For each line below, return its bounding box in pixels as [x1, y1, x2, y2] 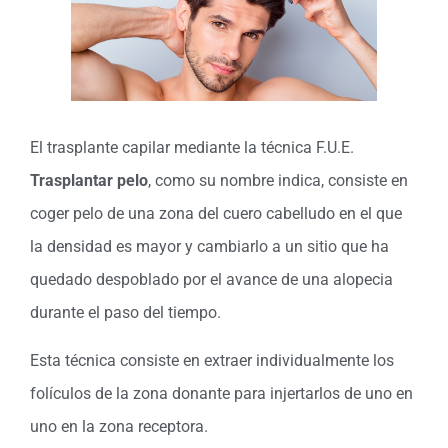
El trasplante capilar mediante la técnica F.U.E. [30, 138, 354, 158]
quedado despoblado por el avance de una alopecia [30, 270, 393, 290]
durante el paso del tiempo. [30, 303, 221, 323]
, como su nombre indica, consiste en [148, 171, 408, 191]
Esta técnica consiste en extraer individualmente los [30, 350, 394, 370]
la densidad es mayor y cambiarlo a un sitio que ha [30, 237, 389, 257]
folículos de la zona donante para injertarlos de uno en [30, 383, 413, 403]
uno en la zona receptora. [30, 416, 208, 436]
